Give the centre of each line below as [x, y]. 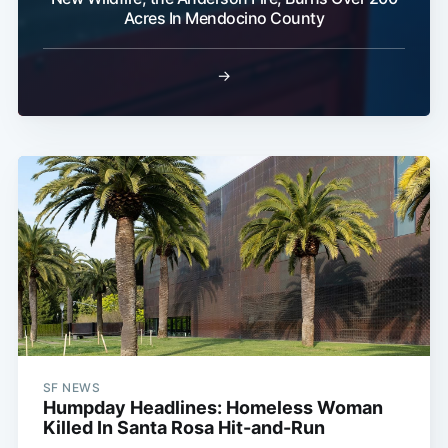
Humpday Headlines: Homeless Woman [212, 407]
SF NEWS [71, 387]
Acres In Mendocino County [224, 17]
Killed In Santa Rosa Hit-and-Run [183, 427]
